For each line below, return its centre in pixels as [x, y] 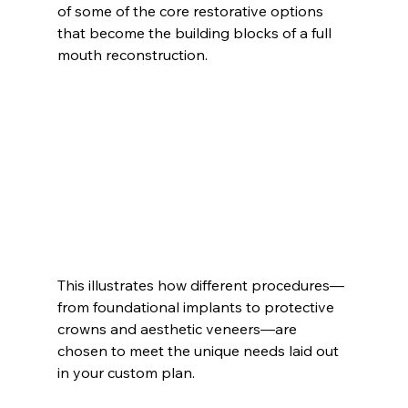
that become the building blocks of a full [196, 32]
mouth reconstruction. [132, 54]
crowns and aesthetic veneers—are [178, 329]
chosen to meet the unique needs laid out [199, 351]
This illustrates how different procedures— [200, 286]
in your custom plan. [126, 373]
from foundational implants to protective [197, 307]
